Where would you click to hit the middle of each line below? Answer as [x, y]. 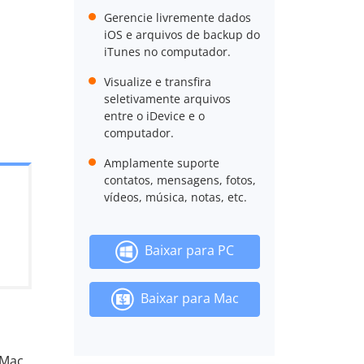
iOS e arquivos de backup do [182, 35]
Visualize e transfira [157, 82]
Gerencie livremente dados [177, 17]
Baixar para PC [186, 251]
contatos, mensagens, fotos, [180, 180]
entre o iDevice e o [154, 116]
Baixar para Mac [186, 298]
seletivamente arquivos [167, 99]
